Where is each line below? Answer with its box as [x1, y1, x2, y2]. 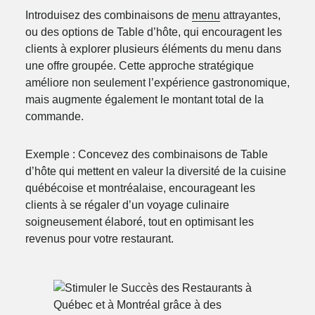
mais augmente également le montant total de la [25, 93, 264, 105]
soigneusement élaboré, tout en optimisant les [25, 215, 254, 228]
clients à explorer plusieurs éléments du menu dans [25, 42, 281, 55]
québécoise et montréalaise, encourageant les [25, 181, 255, 194]
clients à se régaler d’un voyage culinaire [25, 198, 229, 211]
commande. [25, 110, 84, 122]
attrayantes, [219, 8, 281, 21]
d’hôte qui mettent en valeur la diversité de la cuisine [25, 165, 286, 177]
